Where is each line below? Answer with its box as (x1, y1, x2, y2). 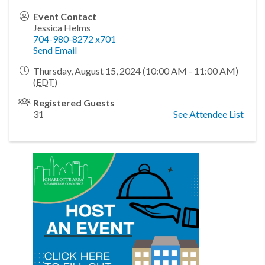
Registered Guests (33, 97, 115, 109)
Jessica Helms (33, 22, 91, 34)
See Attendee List (173, 108, 244, 120)
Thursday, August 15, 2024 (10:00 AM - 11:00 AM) (33, 65, 238, 77)
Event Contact (33, 11, 96, 22)
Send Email (33, 44, 77, 56)
